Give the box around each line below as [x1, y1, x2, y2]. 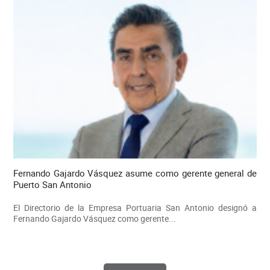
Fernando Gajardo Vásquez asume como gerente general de [13, 167, 257, 180]
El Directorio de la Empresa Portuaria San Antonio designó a [13, 202, 257, 214]
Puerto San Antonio [13, 178, 92, 191]
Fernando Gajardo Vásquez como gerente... [13, 213, 176, 225]
